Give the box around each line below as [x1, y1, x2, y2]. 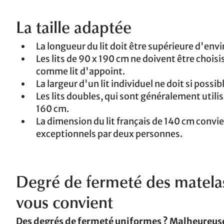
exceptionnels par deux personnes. [36, 128, 182, 140]
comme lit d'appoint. [36, 65, 125, 77]
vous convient [16, 196, 113, 213]
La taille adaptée [16, 21, 131, 38]
